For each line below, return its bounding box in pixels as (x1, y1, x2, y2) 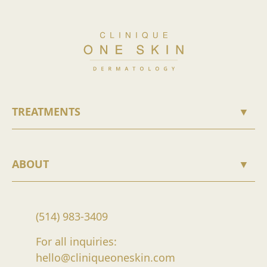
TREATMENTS (12, 104, 80, 119)
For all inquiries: (36, 234, 117, 249)
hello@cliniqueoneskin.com (36, 250, 175, 265)
